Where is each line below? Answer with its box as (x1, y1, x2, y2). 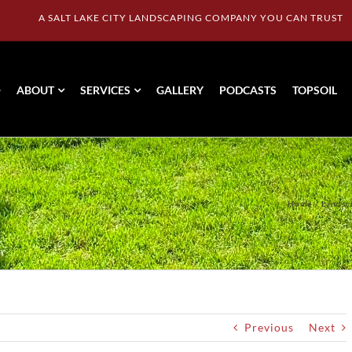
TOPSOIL (292, 82, 337, 97)
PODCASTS (219, 82, 277, 97)
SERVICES (80, 82, 130, 97)
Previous (244, 321, 294, 334)
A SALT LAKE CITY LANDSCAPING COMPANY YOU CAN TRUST (38, 11, 343, 24)
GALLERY (156, 82, 203, 97)
